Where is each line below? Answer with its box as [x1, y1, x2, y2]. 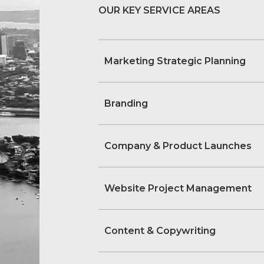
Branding [104, 98, 148, 109]
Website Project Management [104, 183, 252, 194]
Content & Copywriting [104, 225, 216, 236]
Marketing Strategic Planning [104, 55, 246, 67]
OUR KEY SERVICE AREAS [98, 5, 221, 16]
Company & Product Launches [104, 140, 252, 151]
